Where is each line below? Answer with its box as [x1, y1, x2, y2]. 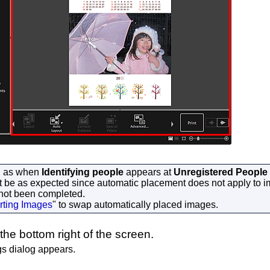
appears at [124, 167, 174, 177]
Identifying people [42, 167, 124, 177]
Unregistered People [174, 167, 268, 177]
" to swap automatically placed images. [52, 199, 218, 210]
